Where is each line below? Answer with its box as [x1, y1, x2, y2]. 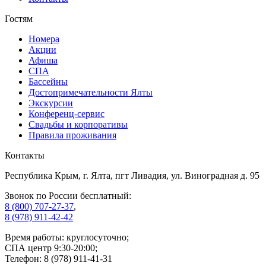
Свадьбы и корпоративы [28, 119, 128, 129]
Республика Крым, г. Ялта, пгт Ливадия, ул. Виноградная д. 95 [5, 170, 259, 180]
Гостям [5, 13, 33, 24]
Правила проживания [28, 129, 116, 140]
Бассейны [28, 76, 68, 87]
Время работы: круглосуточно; [5, 232, 129, 242]
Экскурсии [28, 97, 73, 108]
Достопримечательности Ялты [28, 87, 153, 97]
